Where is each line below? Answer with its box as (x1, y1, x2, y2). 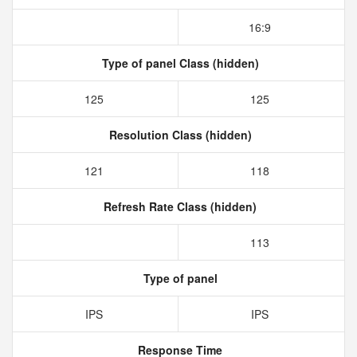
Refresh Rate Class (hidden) (100, 198, 257, 214)
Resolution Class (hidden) (105, 127, 252, 143)
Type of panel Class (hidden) (98, 55, 259, 71)
